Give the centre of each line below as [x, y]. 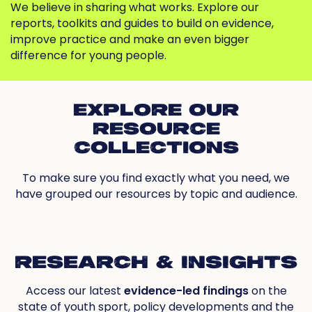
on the [267, 291]
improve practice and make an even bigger [130, 40]
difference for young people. [88, 56]
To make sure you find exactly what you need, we [156, 178]
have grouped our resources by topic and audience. [156, 194]
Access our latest [75, 291]
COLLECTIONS [156, 149]
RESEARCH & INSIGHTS [156, 264]
